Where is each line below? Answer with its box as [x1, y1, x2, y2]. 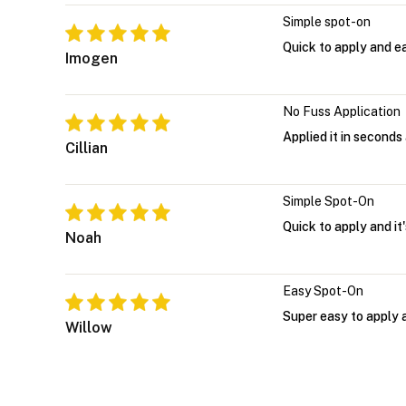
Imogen [65, 49, 118, 67]
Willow [65, 318, 112, 336]
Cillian [65, 139, 108, 157]
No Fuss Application [283, 103, 401, 119]
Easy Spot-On [283, 283, 363, 298]
